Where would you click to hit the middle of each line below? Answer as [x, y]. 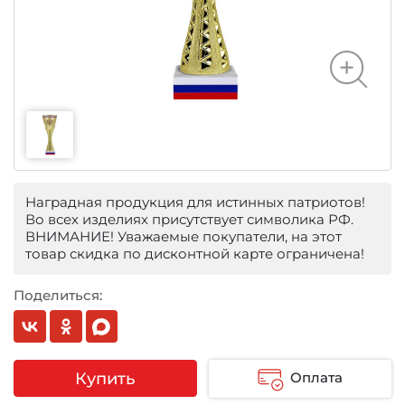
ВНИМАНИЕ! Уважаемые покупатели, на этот [184, 236]
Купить [105, 378]
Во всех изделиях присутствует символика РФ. [189, 219]
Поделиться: [58, 295]
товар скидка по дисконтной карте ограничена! [195, 254]
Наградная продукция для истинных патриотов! [195, 202]
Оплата [316, 378]
